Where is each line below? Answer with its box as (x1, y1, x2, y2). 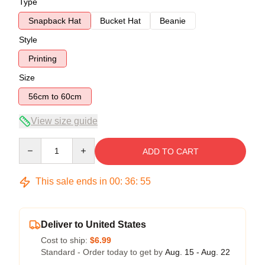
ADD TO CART (142, 147, 199, 156)
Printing (28, 54, 57, 63)
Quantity (18, 138, 50, 148)
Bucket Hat (100, 16, 141, 25)
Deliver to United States (41, 219, 146, 230)
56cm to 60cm (61, 92, 82, 101)
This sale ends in (33, 176, 109, 186)
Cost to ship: (41, 235, 90, 245)
